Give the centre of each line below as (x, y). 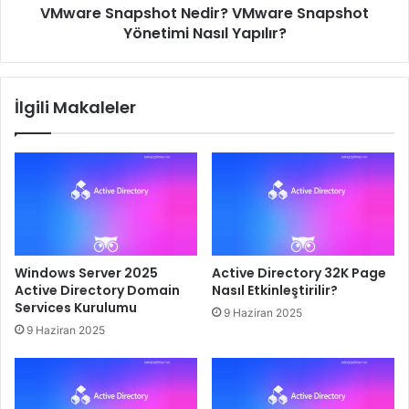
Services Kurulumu (76, 307)
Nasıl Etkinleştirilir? (275, 290)
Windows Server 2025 (86, 273)
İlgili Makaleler (75, 107)
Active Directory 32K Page (299, 273)
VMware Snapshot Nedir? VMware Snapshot (204, 13)
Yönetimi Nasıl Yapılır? (204, 33)
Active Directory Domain (97, 290)
